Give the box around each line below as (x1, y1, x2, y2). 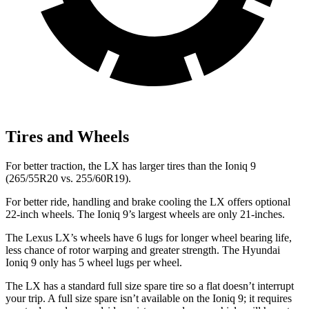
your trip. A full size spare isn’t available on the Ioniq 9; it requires (6, 292, 292, 305)
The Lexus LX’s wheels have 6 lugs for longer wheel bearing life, (6, 232, 292, 244)
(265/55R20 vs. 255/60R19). (6, 172, 131, 185)
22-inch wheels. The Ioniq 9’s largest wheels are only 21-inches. (6, 208, 285, 221)
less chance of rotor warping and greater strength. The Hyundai (6, 244, 280, 257)
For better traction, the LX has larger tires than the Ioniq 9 (6, 160, 256, 172)
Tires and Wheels (6, 128, 129, 146)
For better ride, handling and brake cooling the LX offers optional (6, 196, 290, 208)
